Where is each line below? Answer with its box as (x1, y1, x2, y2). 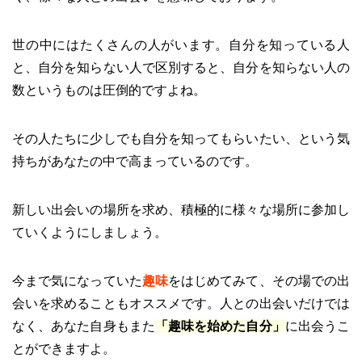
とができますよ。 (12, 341, 116, 356)
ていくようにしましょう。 (12, 225, 167, 239)
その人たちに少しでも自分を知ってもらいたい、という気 (12, 131, 350, 145)
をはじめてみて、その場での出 (167, 273, 351, 288)
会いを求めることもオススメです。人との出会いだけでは (12, 296, 350, 310)
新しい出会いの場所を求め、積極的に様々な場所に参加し (12, 202, 350, 217)
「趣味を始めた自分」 (154, 318, 285, 333)
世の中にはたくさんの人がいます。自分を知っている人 (12, 37, 350, 52)
